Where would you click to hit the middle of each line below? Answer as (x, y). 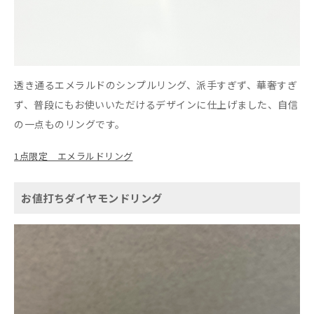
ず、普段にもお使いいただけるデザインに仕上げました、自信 (156, 104)
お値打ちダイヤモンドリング (92, 197)
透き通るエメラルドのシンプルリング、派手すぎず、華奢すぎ (156, 84)
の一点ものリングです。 (70, 124)
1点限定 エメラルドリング (74, 156)
